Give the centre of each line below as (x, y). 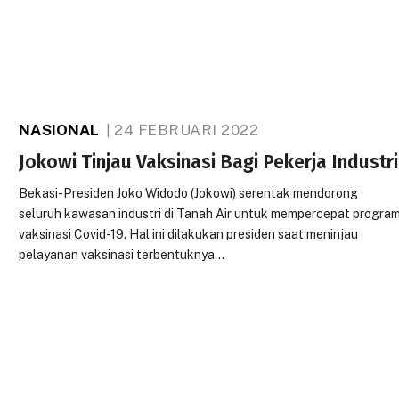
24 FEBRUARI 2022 (187, 130)
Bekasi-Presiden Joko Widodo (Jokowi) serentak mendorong (189, 193)
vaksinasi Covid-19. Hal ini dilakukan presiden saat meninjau (189, 234)
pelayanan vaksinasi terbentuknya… (122, 255)
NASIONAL (59, 130)
